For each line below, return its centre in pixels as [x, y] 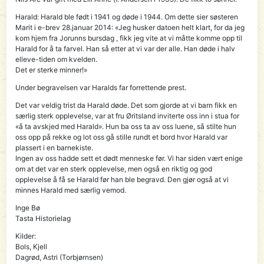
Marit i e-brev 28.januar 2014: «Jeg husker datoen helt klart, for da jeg [130, 28]
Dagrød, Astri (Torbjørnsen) [60, 258]
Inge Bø [28, 208]
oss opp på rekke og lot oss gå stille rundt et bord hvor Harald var [122, 137]
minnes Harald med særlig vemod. [71, 190]
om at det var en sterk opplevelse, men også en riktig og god [114, 169]
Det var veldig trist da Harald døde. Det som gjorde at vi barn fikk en [126, 105]
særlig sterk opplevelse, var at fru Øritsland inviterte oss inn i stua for [128, 116]
